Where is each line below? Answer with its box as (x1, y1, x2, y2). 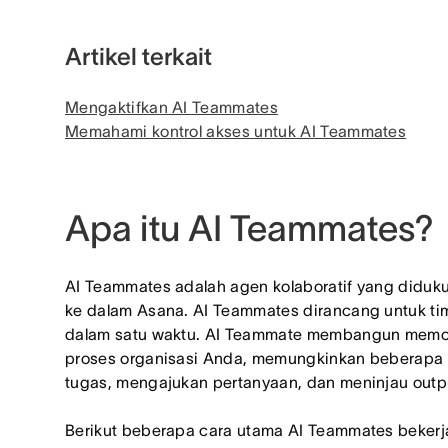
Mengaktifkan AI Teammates (65, 98, 278, 116)
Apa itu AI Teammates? (65, 208, 434, 248)
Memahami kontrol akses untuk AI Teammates (65, 122, 407, 140)
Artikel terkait (65, 43, 212, 70)
